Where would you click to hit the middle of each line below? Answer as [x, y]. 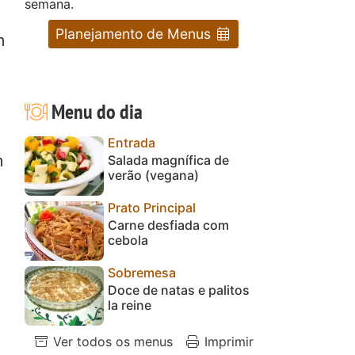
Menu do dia [95, 111]
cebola [128, 240]
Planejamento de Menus [135, 33]
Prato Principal [152, 207]
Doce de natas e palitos [179, 290]
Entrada [132, 142]
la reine [130, 305]
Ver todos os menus [111, 341]
